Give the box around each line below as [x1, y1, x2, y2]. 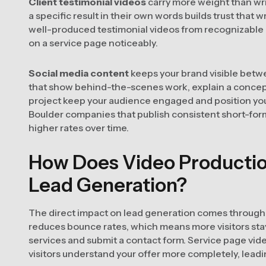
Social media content [28, 67, 129, 79]
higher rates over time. [28, 122, 129, 134]
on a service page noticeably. [28, 37, 158, 49]
